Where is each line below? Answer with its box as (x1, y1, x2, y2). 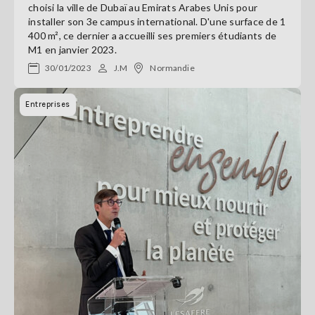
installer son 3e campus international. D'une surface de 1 (28, 15, 286, 27)
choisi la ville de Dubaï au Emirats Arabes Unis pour (28, 1, 257, 13)
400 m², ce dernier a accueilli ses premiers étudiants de (28, 30, 276, 41)
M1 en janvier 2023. (28, 44, 117, 56)
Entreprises (25, 100, 70, 109)
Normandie (150, 63, 195, 73)
